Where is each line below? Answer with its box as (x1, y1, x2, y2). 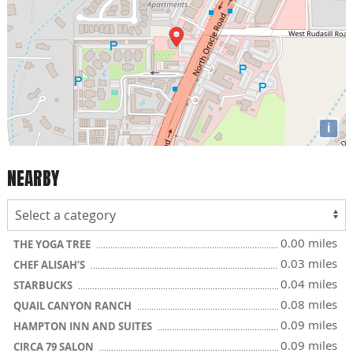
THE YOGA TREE (13, 237, 93, 251)
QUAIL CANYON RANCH (13, 299, 134, 313)
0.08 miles (281, 296, 337, 312)
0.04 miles (281, 276, 337, 292)
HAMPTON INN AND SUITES (13, 319, 154, 333)
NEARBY (7, 164, 59, 192)
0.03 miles (281, 255, 337, 271)
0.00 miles (281, 235, 337, 251)
